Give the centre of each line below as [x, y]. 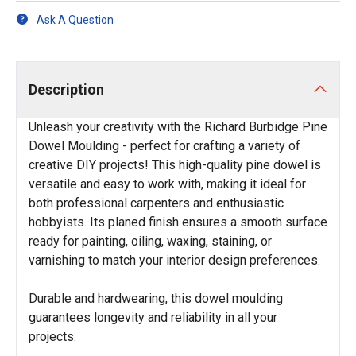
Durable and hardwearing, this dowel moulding [156, 298]
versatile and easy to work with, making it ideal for [167, 184]
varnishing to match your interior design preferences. [174, 260]
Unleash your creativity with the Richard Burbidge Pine [178, 127]
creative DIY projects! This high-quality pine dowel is [175, 165]
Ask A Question [75, 19]
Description [66, 89]
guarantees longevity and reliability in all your [153, 317]
